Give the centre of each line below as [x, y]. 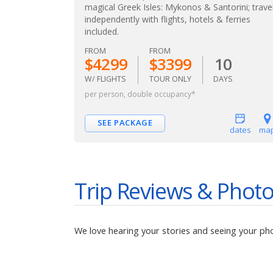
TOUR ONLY [170, 79]
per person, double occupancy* [140, 94]
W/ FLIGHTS [105, 79]
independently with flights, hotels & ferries [168, 19]
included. [102, 31]
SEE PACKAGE [125, 123]
